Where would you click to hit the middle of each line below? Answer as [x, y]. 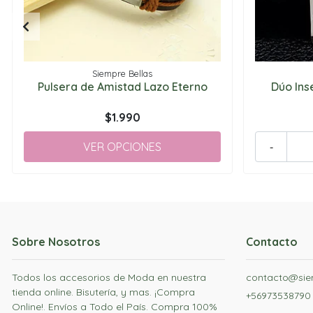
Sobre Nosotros [56, 241]
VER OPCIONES [123, 146]
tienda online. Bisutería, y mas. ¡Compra [103, 292]
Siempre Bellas [123, 73]
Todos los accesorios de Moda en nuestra [109, 277]
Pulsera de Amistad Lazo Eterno [122, 86]
